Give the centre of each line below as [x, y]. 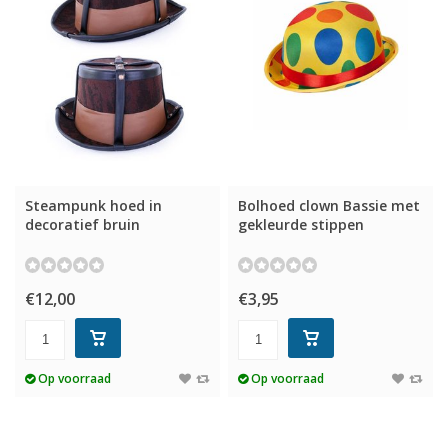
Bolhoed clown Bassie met [329, 205]
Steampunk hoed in [93, 205]
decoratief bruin [82, 224]
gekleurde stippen [301, 224]
